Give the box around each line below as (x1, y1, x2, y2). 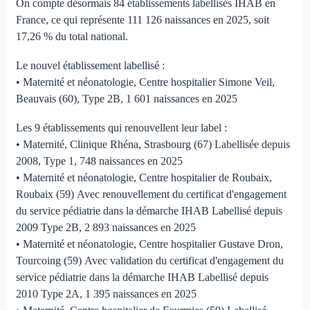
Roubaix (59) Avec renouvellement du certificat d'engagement (15, 188, 286, 200)
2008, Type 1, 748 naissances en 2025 (15, 154, 183, 167)
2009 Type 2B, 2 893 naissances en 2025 (15, 221, 196, 233)
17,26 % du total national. (15, 30, 128, 42)
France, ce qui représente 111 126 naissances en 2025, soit (15, 13, 269, 26)
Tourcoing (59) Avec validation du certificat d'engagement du (15, 254, 284, 266)
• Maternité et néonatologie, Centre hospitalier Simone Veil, (15, 75, 275, 88)
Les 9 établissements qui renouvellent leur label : (15, 121, 227, 134)
